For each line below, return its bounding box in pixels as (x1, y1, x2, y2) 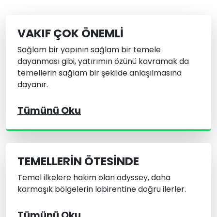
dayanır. (17, 79, 48, 91)
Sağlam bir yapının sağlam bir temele (17, 44, 161, 56)
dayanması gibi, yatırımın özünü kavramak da (17, 56, 189, 67)
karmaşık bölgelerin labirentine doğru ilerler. (17, 184, 186, 195)
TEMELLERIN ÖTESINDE (17, 153, 139, 170)
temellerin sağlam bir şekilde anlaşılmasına (17, 67, 182, 79)
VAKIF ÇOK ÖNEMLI (17, 25, 124, 42)
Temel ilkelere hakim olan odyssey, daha (17, 172, 170, 184)
